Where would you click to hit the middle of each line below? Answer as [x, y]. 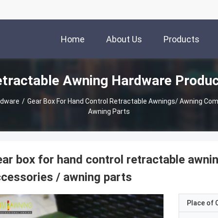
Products [182, 39]
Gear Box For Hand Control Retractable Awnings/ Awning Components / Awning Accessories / [42, 101]
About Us [124, 39]
